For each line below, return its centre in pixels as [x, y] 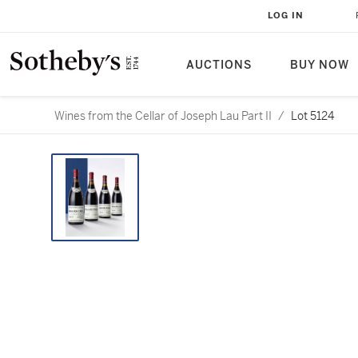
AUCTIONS [219, 65]
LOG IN [286, 16]
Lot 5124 [312, 116]
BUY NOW [320, 65]
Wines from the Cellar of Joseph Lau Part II [163, 116]
